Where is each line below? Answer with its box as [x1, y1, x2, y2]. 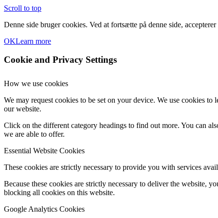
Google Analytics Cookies [4, 205, 85, 213]
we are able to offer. [4, 130, 65, 138]
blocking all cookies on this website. [4, 188, 115, 197]
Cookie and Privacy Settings [4, 54, 117, 65]
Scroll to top [4, 3, 41, 12]
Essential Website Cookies [4, 146, 85, 155]
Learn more [16, 36, 51, 45]
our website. [4, 105, 41, 113]
